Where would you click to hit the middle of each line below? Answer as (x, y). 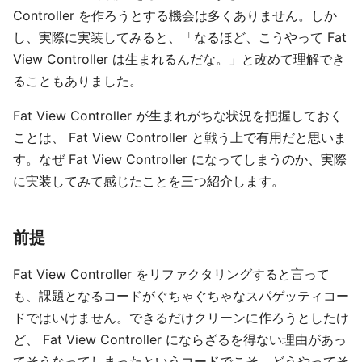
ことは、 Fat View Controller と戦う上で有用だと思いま (180, 137)
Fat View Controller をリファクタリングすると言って (171, 274)
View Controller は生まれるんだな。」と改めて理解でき (179, 59)
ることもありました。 (78, 81)
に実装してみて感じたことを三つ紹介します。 (149, 181)
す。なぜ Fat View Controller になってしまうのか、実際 (180, 159)
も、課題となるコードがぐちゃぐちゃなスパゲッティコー (181, 296)
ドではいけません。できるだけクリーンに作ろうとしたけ (181, 318)
